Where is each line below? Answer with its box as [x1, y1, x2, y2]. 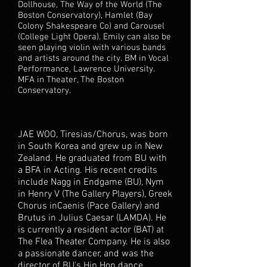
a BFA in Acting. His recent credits [18, 164, 157, 176]
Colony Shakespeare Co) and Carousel [18, 21, 164, 32]
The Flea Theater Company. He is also [18, 236, 170, 248]
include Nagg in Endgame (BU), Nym [18, 176, 164, 188]
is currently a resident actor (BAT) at [18, 224, 164, 236]
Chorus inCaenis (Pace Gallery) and [18, 200, 160, 212]
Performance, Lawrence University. [18, 64, 154, 74]
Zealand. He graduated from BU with [18, 153, 167, 164]
